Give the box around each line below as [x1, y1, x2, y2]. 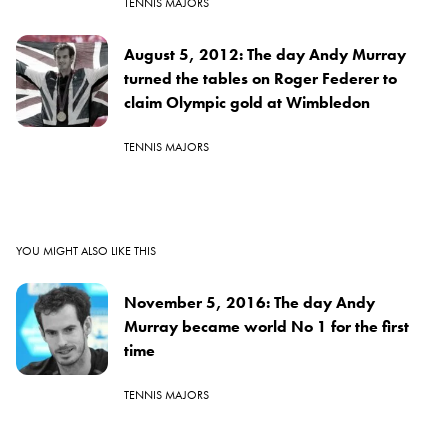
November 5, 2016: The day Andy [124, 292, 375, 314]
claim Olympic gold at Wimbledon [124, 92, 370, 114]
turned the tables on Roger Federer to [124, 68, 397, 90]
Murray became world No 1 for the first [124, 316, 409, 338]
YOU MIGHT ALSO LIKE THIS [16, 243, 156, 260]
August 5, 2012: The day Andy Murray [124, 44, 406, 66]
